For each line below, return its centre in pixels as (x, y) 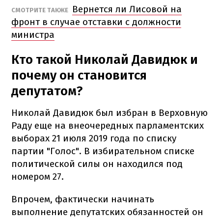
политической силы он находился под (97, 164)
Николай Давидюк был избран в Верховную (110, 112)
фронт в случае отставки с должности (96, 22)
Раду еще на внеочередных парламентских (108, 125)
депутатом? (47, 91)
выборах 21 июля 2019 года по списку (94, 138)
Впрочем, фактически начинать (83, 199)
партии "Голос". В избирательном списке (103, 151)
